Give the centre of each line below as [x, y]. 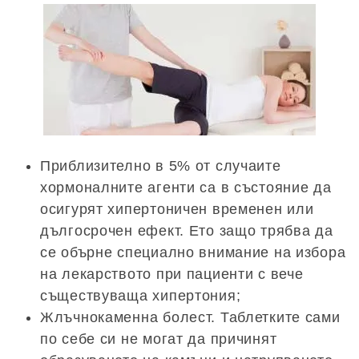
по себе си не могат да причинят [159, 339]
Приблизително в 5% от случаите [161, 165]
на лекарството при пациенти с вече [172, 274]
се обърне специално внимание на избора [193, 252]
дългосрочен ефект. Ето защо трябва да [187, 230]
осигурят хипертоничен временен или [177, 209]
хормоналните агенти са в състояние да [186, 187]
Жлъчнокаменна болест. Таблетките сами [190, 317]
